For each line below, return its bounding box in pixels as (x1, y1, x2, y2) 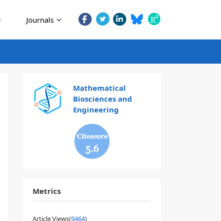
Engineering (73, 105, 119, 114)
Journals (26, 15, 54, 25)
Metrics (33, 186, 61, 196)
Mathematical (73, 83, 126, 93)
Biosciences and (73, 94, 132, 104)
